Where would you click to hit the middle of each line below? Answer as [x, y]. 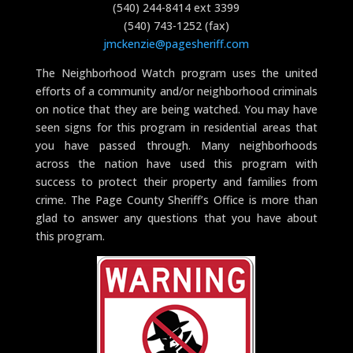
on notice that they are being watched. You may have [176, 109]
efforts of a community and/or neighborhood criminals [176, 91]
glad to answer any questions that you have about [176, 218]
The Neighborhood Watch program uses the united [176, 73]
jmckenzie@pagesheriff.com [176, 44]
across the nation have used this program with [176, 163]
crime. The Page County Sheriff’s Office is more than [176, 200]
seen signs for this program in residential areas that [176, 127]
